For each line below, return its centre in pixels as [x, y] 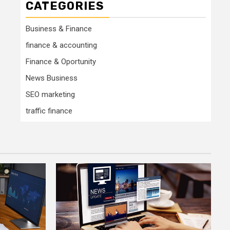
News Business [52, 78]
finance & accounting [61, 45]
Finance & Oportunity [61, 61]
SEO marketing [50, 94]
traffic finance [49, 111]
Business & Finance [59, 28]
